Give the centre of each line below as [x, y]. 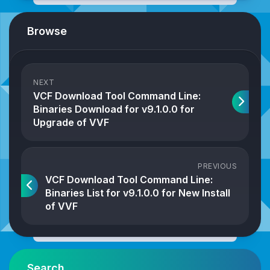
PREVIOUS [217, 166]
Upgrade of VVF [71, 122]
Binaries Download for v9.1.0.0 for [114, 109]
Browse [47, 31]
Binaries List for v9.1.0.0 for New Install [138, 193]
